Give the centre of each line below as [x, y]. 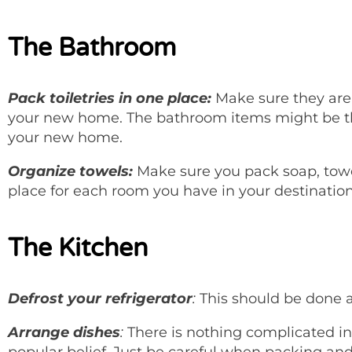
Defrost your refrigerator [100, 298]
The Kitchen [78, 248]
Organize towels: [72, 171]
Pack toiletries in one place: [112, 98]
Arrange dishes [64, 332]
